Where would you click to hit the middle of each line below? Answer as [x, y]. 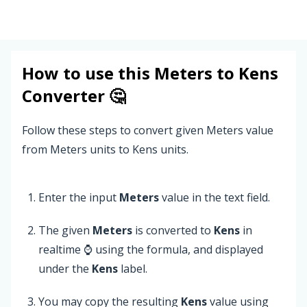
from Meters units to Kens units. [105, 149]
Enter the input [79, 197]
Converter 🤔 [74, 96]
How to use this [88, 73]
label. [133, 268]
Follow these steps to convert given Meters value [148, 130]
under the [65, 268]
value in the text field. [214, 197]
